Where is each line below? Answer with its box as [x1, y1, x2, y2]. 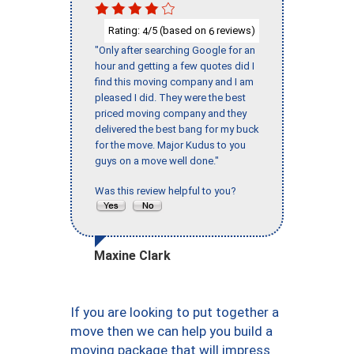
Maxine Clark [94, 248, 171, 264]
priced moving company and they [95, 107, 247, 120]
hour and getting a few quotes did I [95, 60, 254, 73]
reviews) [214, 24, 255, 36]
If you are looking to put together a [70, 304, 279, 321]
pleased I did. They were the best [95, 92, 246, 104]
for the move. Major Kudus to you [95, 139, 246, 152]
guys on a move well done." [95, 155, 219, 168]
